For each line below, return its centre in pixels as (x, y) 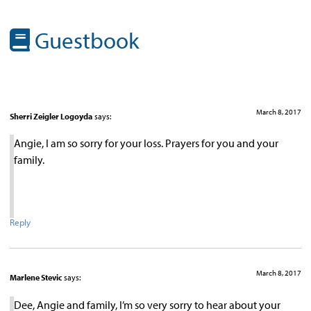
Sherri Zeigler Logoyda (51, 116)
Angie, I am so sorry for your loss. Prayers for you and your (146, 143)
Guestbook (84, 40)
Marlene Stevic (36, 278)
